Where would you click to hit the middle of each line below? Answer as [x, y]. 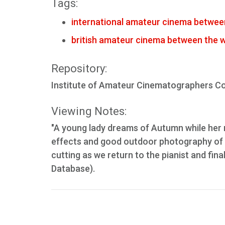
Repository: [79, 69]
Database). [73, 168]
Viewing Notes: [89, 111]
